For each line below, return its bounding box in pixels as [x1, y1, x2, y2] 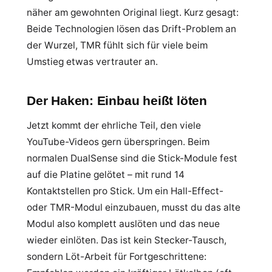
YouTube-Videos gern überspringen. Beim [27, 136, 209, 148]
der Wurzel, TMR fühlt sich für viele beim [27, 39, 208, 51]
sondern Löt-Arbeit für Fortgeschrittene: [27, 251, 206, 262]
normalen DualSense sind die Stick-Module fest [27, 152, 237, 164]
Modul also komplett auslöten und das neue [27, 218, 220, 229]
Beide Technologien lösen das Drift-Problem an [27, 23, 236, 35]
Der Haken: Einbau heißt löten [27, 93, 207, 107]
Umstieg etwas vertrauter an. [27, 56, 158, 67]
